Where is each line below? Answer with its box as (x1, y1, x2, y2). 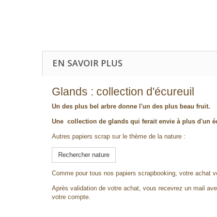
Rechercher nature (58, 151, 109, 158)
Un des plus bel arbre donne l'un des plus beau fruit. (52, 103, 210, 110)
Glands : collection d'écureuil (52, 85, 194, 98)
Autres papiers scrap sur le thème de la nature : (52, 133, 186, 140)
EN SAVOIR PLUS (52, 57, 123, 69)
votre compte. (52, 193, 91, 201)
